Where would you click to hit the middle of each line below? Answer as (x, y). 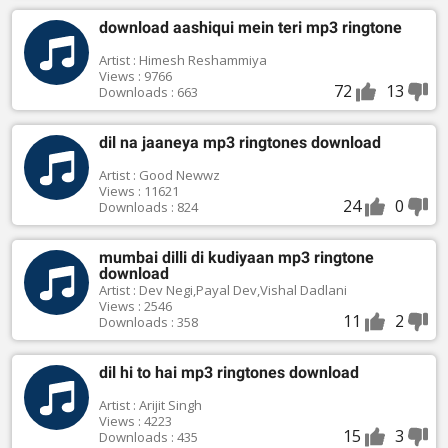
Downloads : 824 (148, 207)
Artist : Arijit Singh (150, 405)
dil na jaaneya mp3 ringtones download (239, 143)
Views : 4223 (135, 421)
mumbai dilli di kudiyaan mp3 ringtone (188, 258)
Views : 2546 (135, 306)
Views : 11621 (138, 191)
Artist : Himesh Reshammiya (182, 60)
